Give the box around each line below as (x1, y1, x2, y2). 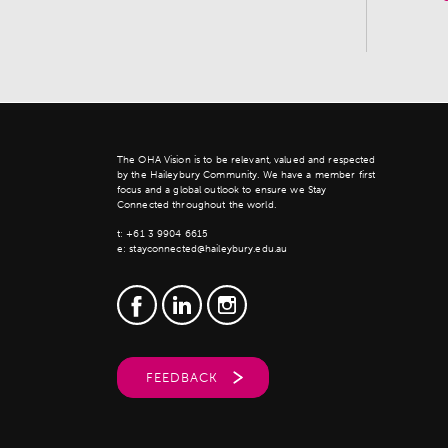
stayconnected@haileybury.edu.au (129, 242, 288, 255)
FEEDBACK (146, 369, 218, 385)
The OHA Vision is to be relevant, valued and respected (117, 153, 376, 166)
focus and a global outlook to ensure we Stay (117, 183, 327, 196)
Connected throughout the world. (117, 198, 276, 211)
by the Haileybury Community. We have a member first (117, 168, 376, 181)
